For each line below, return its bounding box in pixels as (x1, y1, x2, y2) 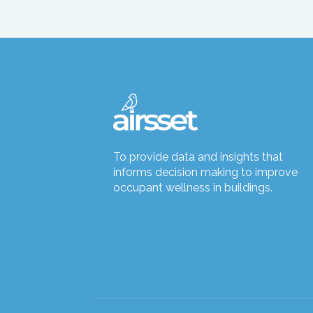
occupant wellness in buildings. (113, 181, 272, 195)
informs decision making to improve (113, 166, 298, 180)
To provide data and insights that (113, 150, 283, 164)
